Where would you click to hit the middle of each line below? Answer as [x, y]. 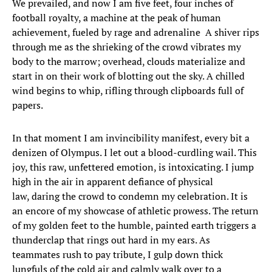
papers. [28, 105]
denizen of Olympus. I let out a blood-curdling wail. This [134, 153]
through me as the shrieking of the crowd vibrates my [127, 47]
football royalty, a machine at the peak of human [117, 18]
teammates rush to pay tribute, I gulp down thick [117, 255]
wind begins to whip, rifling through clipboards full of [128, 91]
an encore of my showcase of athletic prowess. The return [135, 211]
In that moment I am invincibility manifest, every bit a [131, 138]
